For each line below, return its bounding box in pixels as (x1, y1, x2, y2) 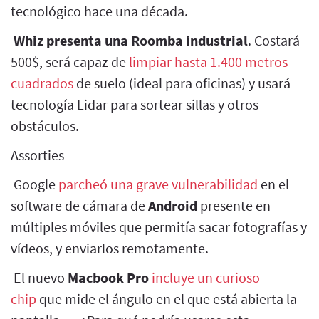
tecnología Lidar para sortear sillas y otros (11, 95, 258, 113)
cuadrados (11, 73, 73, 92)
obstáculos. (11, 116, 79, 135)
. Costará (248, 31, 300, 49)
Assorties (11, 145, 64, 164)
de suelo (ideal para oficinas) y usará (73, 73, 291, 92)
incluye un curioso (152, 268, 260, 286)
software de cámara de (11, 196, 148, 214)
